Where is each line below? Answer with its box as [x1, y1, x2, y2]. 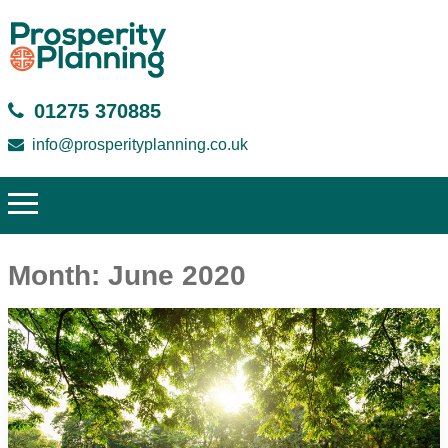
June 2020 [108, 259, 246, 291]
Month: [8, 259, 108, 291]
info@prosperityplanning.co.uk [32, 136, 248, 153]
